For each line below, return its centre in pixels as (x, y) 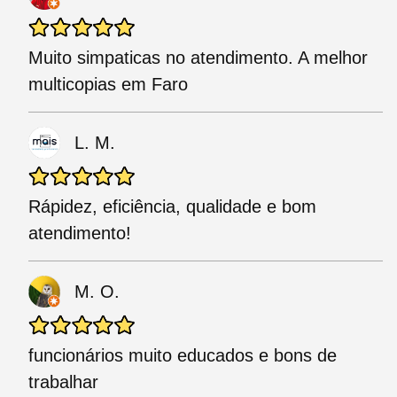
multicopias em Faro (108, 85)
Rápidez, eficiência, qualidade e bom (172, 207)
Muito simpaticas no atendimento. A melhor (198, 58)
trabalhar (63, 382)
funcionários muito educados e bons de (183, 356)
